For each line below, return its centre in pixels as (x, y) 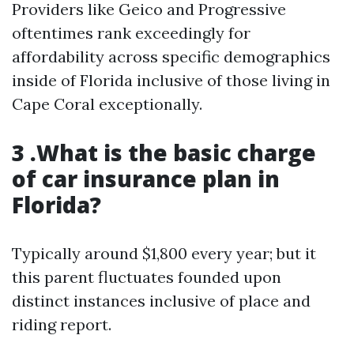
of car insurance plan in (146, 179)
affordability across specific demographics (171, 56)
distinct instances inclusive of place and (161, 301)
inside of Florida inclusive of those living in (171, 80)
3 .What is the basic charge (164, 153)
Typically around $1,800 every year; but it (164, 253)
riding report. (62, 324)
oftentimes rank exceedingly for (131, 33)
